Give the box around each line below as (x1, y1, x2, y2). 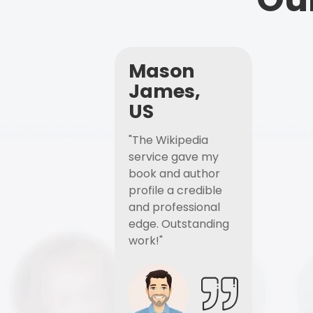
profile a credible (129, 182, 222, 198)
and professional (129, 199, 220, 215)
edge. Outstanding (129, 216, 229, 232)
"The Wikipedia (129, 132, 208, 148)
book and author (129, 166, 220, 182)
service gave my (129, 149, 219, 165)
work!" (129, 233, 163, 249)
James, (129, 78, 201, 104)
